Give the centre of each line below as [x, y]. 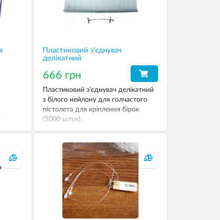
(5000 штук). [63, 119]
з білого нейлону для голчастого [95, 100]
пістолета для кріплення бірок [91, 110]
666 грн [62, 75]
